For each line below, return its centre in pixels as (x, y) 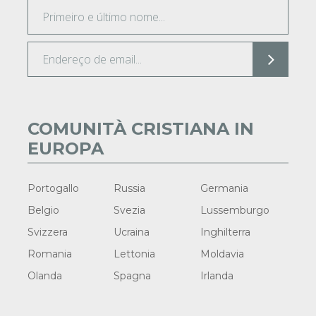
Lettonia (135, 254)
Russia (130, 189)
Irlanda (217, 276)
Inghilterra (225, 232)
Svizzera (48, 232)
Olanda (45, 276)
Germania (224, 189)
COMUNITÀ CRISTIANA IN (141, 129)
